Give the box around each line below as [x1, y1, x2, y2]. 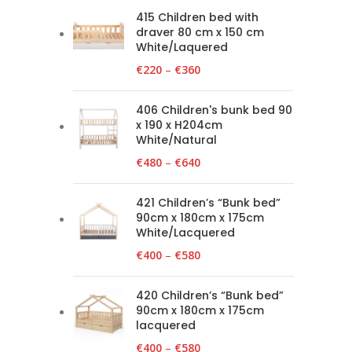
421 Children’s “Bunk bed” [136, 195, 280, 211]
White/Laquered [136, 39, 228, 55]
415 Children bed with [136, 9, 258, 25]
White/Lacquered [136, 225, 235, 240]
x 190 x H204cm [136, 117, 222, 133]
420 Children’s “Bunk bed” [136, 288, 284, 303]
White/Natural [136, 132, 217, 148]
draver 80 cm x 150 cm [136, 24, 264, 40]
